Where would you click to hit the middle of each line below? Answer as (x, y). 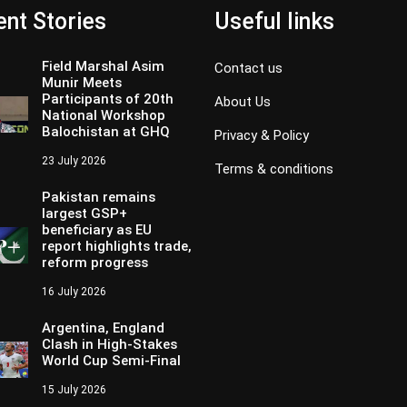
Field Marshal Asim (103, 66)
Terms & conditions (274, 169)
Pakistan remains (99, 197)
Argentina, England (103, 328)
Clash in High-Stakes (109, 344)
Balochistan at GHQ (106, 131)
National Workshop (104, 115)
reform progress (95, 262)
